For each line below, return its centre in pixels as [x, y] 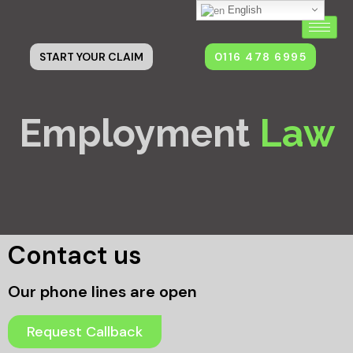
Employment [139, 134]
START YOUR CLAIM [91, 57]
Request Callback [85, 332]
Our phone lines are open [102, 292]
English [243, 10]
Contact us [75, 256]
